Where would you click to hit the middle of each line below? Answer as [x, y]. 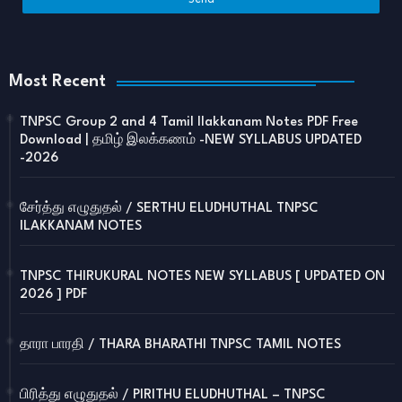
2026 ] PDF [53, 295]
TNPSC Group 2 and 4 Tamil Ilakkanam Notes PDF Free [189, 123]
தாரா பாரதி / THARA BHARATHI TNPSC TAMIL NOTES [180, 345]
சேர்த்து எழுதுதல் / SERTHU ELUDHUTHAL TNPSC [169, 209]
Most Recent [57, 81]
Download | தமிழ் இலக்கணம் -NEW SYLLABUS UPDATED [191, 141]
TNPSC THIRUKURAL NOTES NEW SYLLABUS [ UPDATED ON [202, 277]
